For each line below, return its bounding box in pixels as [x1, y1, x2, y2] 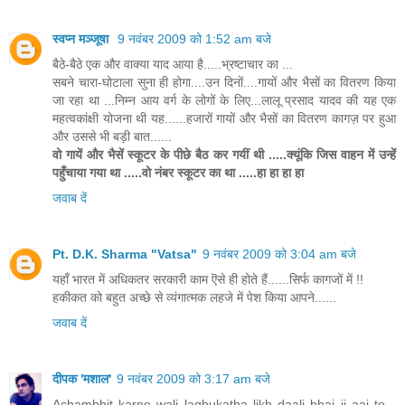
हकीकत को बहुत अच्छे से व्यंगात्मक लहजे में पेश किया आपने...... [52, 289, 336, 305]
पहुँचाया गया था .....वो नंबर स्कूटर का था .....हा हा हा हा [52, 165, 304, 180]
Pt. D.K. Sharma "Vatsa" [52, 246, 197, 261]
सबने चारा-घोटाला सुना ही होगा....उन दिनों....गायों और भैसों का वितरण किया [52, 74, 396, 89]
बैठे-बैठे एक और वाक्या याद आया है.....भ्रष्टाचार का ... [52, 56, 293, 71]
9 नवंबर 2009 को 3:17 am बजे [117, 371, 270, 386]
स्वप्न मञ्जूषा [52, 31, 112, 46]
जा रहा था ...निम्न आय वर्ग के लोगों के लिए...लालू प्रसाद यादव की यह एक [52, 92, 396, 108]
